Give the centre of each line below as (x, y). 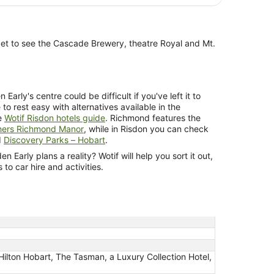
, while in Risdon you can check (146, 128)
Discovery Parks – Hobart (54, 139)
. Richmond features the (153, 117)
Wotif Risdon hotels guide (55, 117)
